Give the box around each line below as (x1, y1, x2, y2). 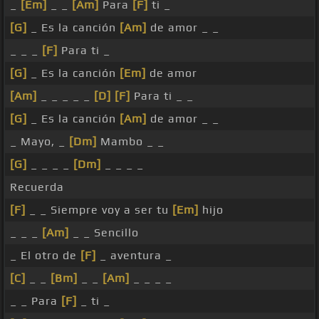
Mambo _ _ (97, 135, 164, 149)
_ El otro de (10, 249, 80, 263)
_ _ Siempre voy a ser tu (26, 203, 172, 217)
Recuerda (10, 180, 64, 194)
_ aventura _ (96, 249, 172, 263)
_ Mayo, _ (10, 135, 69, 149)
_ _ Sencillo (69, 226, 139, 240)
